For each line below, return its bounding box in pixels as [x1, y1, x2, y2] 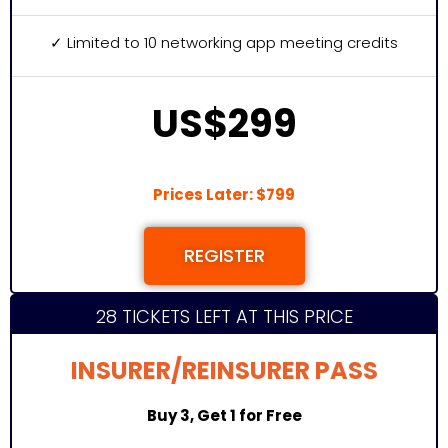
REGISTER [183, 243, 265, 268]
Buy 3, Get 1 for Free [146, 405, 302, 426]
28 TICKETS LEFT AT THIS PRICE [95, 304, 353, 329]
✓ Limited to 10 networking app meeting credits [50, 32, 398, 53]
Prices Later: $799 [153, 184, 295, 205]
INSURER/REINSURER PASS [70, 354, 378, 387]
